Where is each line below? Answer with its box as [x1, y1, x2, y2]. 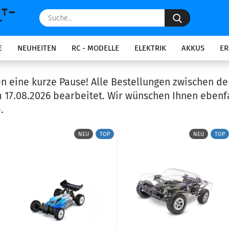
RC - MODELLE [72, 43, 119, 53]
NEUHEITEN [17, 43, 56, 53]
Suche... [189, 9, 214, 18]
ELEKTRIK [134, 43, 166, 53]
